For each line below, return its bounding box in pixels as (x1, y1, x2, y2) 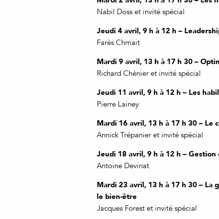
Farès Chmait (97, 38, 140, 47)
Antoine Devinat (97, 161, 149, 170)
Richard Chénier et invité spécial (97, 69, 201, 78)
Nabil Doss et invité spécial (97, 7, 185, 16)
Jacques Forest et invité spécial (97, 204, 197, 213)
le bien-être (97, 190, 137, 202)
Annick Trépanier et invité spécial (97, 131, 203, 139)
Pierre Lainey (97, 100, 139, 109)
